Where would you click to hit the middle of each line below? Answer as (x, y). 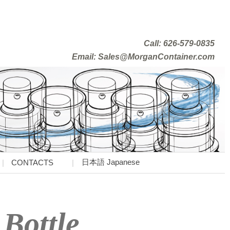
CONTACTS (32, 162)
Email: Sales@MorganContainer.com (143, 56)
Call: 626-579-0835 (179, 43)
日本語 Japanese (110, 162)
